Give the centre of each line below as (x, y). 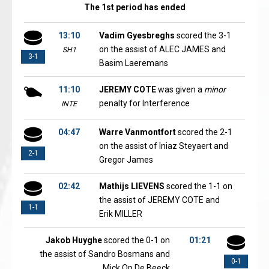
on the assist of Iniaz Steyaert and (164, 146)
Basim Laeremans (134, 63)
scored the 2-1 (204, 132)
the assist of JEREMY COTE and (159, 200)
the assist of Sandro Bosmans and (105, 254)
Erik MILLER (121, 214)
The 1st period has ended (134, 7)
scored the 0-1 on (136, 240)
